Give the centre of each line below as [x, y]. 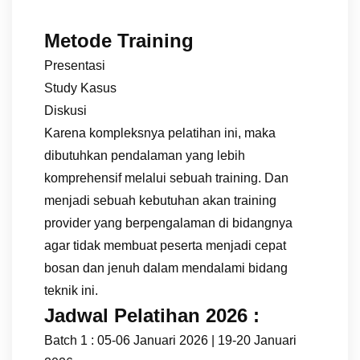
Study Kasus [80, 88]
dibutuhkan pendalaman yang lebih [145, 155]
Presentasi [75, 65]
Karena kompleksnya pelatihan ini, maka [160, 133]
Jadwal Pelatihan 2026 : [152, 315]
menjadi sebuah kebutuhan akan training [160, 200]
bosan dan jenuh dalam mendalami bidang [166, 268]
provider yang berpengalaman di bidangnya [168, 223]
